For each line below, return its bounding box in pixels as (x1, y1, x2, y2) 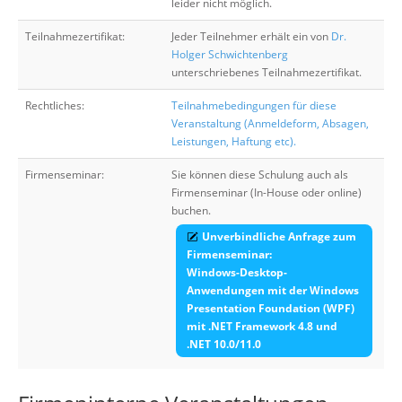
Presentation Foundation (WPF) (187, 301, 354, 316)
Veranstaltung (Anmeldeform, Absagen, (171, 116, 369, 131)
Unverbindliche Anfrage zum (202, 229, 356, 244)
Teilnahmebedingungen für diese (171, 98, 336, 113)
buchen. (171, 203, 211, 218)
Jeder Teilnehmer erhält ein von (171, 29, 331, 44)
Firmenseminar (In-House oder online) (171, 185, 362, 200)
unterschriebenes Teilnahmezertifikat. (171, 65, 362, 80)
